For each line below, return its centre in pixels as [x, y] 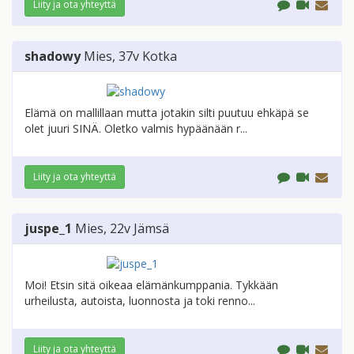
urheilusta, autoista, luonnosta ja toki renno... [140, 301]
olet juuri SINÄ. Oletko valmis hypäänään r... [136, 129]
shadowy [53, 56]
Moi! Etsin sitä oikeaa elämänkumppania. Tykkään [151, 285]
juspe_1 [48, 229]
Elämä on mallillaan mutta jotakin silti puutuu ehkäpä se [167, 113]
